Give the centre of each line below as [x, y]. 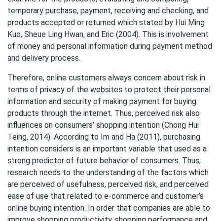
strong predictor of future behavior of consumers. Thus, [104, 161]
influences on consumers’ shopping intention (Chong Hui [103, 125]
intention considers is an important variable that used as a [107, 149]
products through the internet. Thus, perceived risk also [104, 113]
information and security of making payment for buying [102, 101]
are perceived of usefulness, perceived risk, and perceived [108, 184]
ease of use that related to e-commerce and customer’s [106, 196]
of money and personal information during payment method [110, 46]
